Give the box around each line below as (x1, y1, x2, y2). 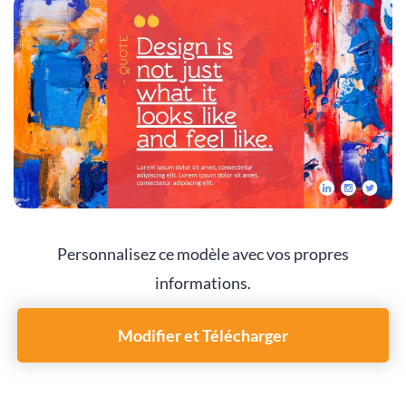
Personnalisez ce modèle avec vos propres (57, 243, 349, 264)
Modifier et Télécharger (118, 324, 288, 345)
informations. (155, 272, 251, 293)
